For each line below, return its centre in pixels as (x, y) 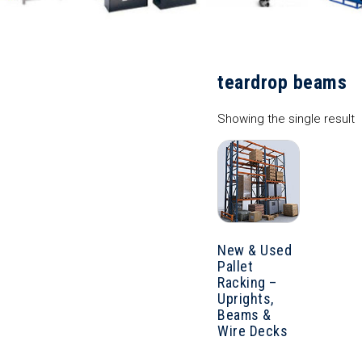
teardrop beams (282, 83)
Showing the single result (286, 119)
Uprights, (246, 298)
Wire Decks (253, 330)
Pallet (235, 266)
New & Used (255, 250)
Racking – (247, 282)
